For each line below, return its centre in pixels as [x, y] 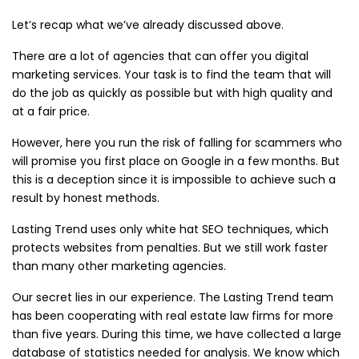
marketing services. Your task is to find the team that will [171, 75]
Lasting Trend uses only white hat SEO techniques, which [170, 230]
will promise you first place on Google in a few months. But [176, 161]
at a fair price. [51, 112]
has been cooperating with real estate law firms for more [173, 316]
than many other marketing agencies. [119, 266]
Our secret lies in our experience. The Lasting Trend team [173, 298]
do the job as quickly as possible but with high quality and [172, 93]
